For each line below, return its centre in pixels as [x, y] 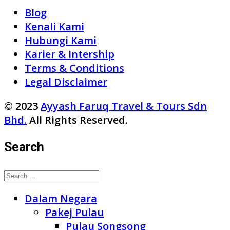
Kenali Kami [54, 27]
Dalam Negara [61, 199]
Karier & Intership [70, 54]
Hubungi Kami [61, 41]
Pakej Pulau [74, 213]
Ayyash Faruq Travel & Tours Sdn [124, 106]
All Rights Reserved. [77, 120]
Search [24, 147]
